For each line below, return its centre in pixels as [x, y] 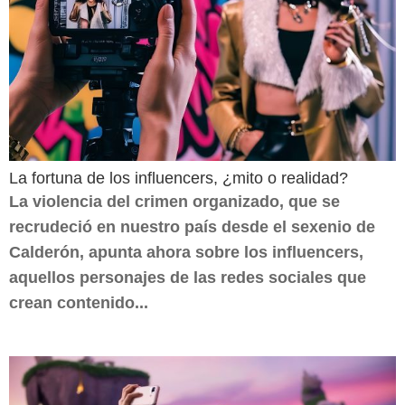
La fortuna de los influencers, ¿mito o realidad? [179, 178]
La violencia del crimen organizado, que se [174, 202]
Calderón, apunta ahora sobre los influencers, [186, 252]
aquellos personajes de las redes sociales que [188, 278]
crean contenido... [79, 303]
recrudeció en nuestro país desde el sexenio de [192, 227]
